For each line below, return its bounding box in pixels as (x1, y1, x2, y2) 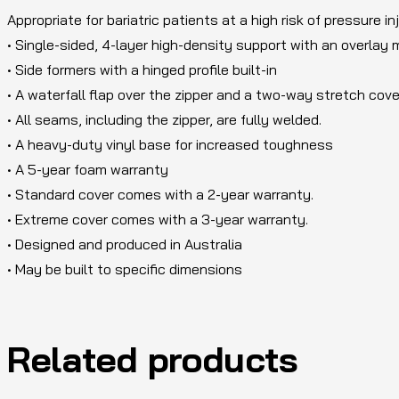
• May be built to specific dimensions (7, 260, 242, 279)
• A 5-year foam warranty (7, 160, 168, 179)
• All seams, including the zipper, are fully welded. (7, 110, 322, 129)
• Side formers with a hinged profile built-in (7, 61, 277, 79)
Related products (7, 337, 298, 382)
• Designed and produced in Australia (7, 235, 242, 254)
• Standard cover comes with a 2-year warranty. (7, 185, 313, 204)
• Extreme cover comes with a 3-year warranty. (7, 210, 308, 229)
